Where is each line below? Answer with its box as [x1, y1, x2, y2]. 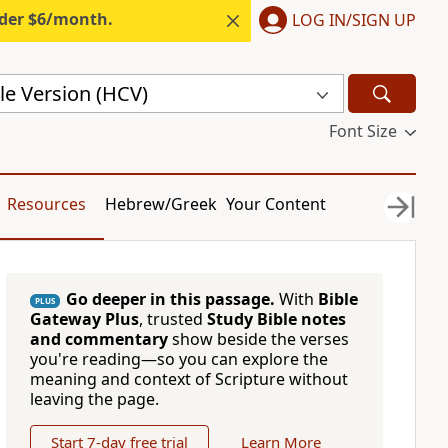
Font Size [328, 120, 397, 142]
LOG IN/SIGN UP [292, 8, 416, 31]
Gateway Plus [29, 308, 139, 330]
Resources [6, 193, 86, 215]
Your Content [226, 193, 327, 215]
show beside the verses [167, 328, 349, 350]
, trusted [138, 308, 207, 330]
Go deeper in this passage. [65, 288, 275, 310]
